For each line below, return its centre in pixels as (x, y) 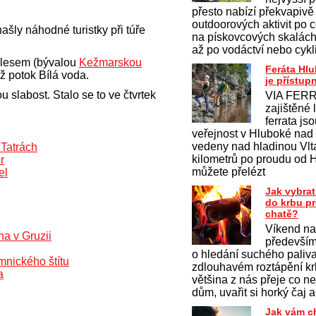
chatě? (282, 214)
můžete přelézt (229, 172)
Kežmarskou (110, 62)
